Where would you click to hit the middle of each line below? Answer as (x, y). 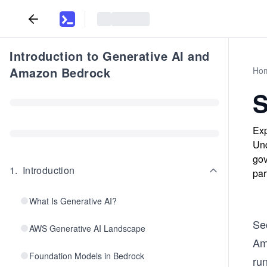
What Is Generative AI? (73, 201)
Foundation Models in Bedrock (87, 256)
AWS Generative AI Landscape (87, 228)
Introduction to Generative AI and (110, 56)
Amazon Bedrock (60, 72)
